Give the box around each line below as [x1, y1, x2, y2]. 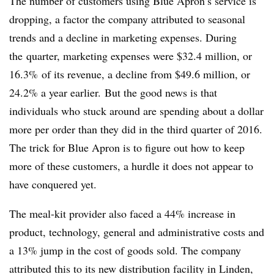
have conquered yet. [9, 176, 100, 191]
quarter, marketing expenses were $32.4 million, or [23, 48, 252, 63]
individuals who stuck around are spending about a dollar [9, 103, 264, 118]
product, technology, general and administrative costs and [9, 224, 264, 239]
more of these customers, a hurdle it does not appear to [9, 158, 253, 173]
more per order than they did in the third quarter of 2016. [9, 121, 262, 136]
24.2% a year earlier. [9, 84, 101, 100]
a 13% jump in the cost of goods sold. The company [9, 242, 241, 257]
